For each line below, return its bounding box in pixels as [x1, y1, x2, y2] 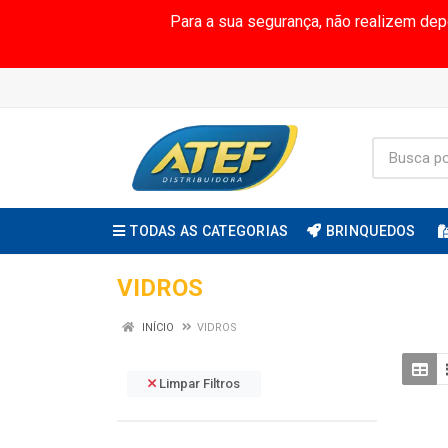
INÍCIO [139, 321, 174, 334]
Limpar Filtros [156, 376, 240, 391]
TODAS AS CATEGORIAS [130, 223, 289, 239]
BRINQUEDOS [325, 223, 416, 239]
